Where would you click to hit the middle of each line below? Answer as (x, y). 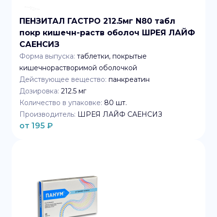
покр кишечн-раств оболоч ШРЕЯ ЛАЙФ (107, 33)
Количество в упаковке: (61, 103)
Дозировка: (39, 91)
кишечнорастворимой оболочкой (78, 68)
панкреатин (129, 79)
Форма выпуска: (47, 56)
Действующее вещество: (63, 79)
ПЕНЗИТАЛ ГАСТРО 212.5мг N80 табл (97, 21)
